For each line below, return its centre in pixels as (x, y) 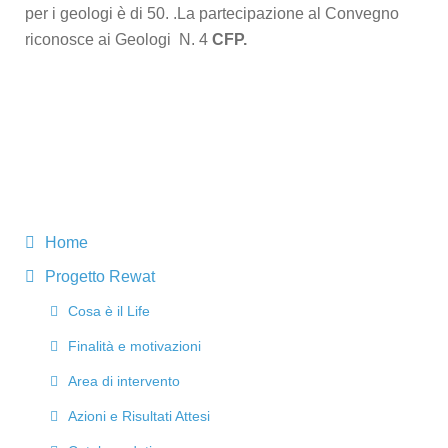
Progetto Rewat (100, 277)
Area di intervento (124, 381)
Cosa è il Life (109, 311)
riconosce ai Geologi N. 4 (118, 40)
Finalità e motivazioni (134, 346)
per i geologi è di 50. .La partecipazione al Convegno (212, 14)
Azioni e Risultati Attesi (139, 416)
